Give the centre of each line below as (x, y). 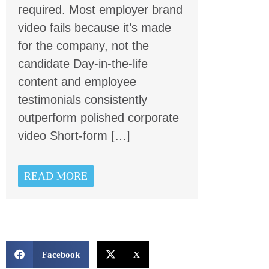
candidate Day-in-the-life (83, 64)
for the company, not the (83, 46)
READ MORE (56, 176)
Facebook (61, 254)
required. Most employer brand (100, 10)
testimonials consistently (83, 100)
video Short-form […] (74, 136)
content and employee (77, 82)
